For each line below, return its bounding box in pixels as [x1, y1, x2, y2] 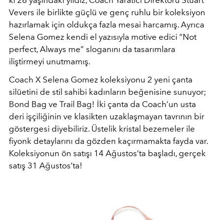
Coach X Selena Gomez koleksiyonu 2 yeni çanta [9, 75, 192, 84]
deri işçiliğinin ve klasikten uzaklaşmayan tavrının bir [9, 111, 204, 121]
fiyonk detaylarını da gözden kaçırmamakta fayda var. [9, 136, 208, 146]
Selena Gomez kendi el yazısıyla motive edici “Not [9, 32, 196, 42]
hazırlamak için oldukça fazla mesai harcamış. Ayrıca [9, 20, 204, 29]
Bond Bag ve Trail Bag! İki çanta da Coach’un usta [9, 99, 196, 109]
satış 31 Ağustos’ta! [9, 161, 82, 170]
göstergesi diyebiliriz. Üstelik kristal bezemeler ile [9, 124, 195, 134]
